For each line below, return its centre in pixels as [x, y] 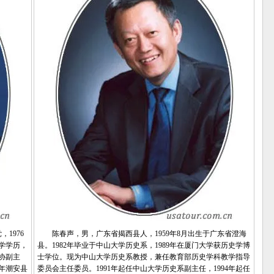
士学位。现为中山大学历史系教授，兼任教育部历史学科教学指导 [143, 257]
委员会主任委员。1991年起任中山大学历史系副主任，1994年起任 [143, 268]
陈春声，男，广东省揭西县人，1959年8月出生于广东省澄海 [142, 234]
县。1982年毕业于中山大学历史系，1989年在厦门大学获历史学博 [143, 245]
